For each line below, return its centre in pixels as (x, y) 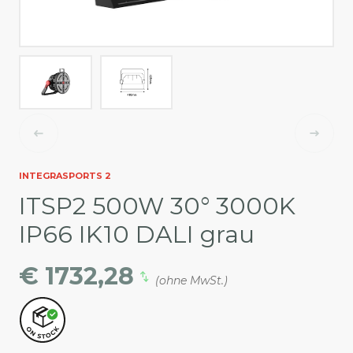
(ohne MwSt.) (192, 281)
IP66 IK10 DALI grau (137, 235)
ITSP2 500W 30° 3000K (157, 206)
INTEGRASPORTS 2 (65, 176)
